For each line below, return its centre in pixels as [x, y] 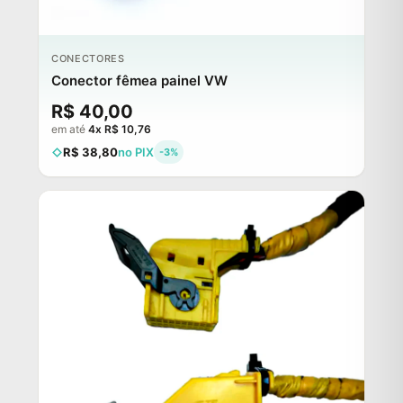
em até [70, 130]
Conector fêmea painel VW [139, 81]
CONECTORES [88, 59]
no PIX [136, 152]
